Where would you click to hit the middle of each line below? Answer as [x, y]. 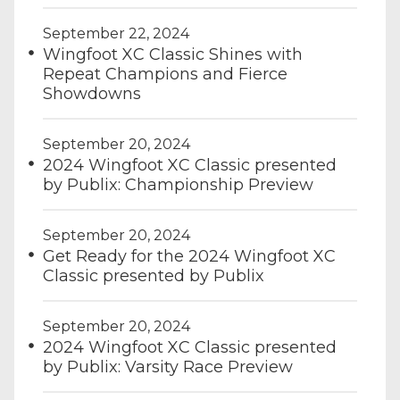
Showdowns [92, 94]
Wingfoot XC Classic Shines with [173, 54]
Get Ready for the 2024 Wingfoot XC [189, 256]
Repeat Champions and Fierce [165, 74]
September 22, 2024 [116, 33]
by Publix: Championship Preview [178, 185]
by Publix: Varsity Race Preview [168, 367]
